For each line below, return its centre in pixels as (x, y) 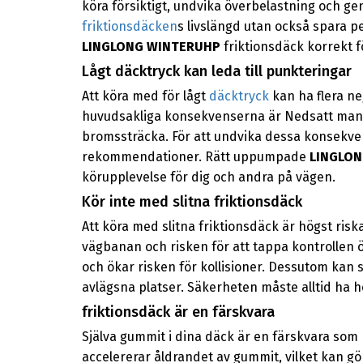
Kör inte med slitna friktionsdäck (192, 201)
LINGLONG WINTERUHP (151, 47)
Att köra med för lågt (145, 96)
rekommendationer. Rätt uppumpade (195, 157)
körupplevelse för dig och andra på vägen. (208, 177)
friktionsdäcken (129, 27)
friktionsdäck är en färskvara (178, 312)
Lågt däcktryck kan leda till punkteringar (216, 71)
